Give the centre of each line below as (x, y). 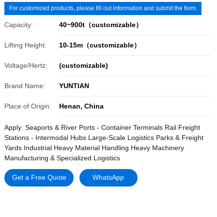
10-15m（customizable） (100, 45)
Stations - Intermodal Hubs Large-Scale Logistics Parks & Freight (104, 137)
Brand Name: (24, 85)
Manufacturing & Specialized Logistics (62, 158)
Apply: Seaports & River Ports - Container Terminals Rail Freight (102, 127)
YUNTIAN (74, 85)
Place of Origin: (28, 106)
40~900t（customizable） (101, 24)
